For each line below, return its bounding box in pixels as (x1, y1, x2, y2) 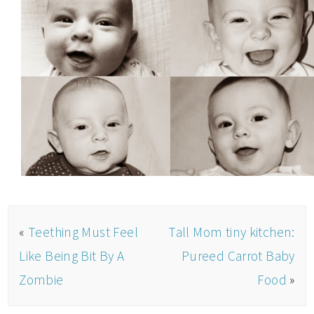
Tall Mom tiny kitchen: (168, 224, 295, 241)
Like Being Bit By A (19, 247, 125, 265)
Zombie (19, 271, 64, 289)
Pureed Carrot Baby (181, 247, 295, 265)
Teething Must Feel (27, 224, 138, 241)
